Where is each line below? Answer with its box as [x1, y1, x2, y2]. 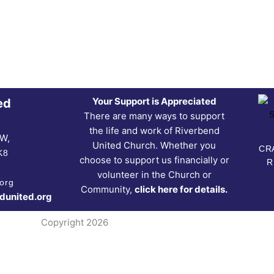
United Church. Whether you [92, 139, 217, 152]
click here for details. [135, 183, 228, 196]
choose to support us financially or [79, 154, 229, 166]
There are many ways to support [84, 110, 225, 122]
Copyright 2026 [41, 216, 108, 228]
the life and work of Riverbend [89, 125, 220, 137]
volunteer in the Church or [97, 169, 212, 181]
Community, [81, 183, 135, 196]
